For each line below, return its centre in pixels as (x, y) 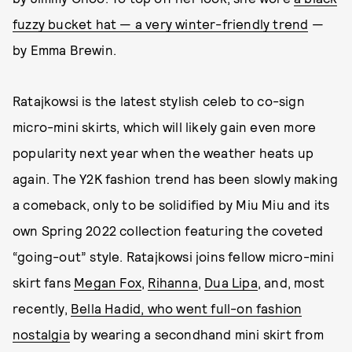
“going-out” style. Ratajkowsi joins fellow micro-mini (174, 256)
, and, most (291, 282)
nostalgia (41, 334)
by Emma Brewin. (64, 49)
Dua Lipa (231, 282)
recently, (42, 308)
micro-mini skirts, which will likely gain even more (165, 126)
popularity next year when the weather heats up (163, 152)
